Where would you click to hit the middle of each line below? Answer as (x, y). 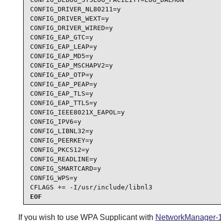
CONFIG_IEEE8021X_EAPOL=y (77, 112)
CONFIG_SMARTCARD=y (65, 168)
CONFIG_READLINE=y (63, 159)
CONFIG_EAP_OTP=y (61, 74)
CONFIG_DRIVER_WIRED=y (71, 28)
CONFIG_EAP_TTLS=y (63, 103)
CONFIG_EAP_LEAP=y (63, 46)
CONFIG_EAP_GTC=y (61, 37)
